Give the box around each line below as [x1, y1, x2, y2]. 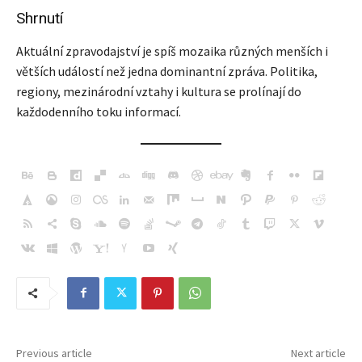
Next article [290, 345, 346, 360]
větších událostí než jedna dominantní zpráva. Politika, [16, 62, 318, 79]
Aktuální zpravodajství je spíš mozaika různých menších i [16, 42, 328, 59]
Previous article [16, 345, 92, 360]
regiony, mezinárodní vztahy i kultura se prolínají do [16, 82, 301, 99]
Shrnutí [16, 8, 63, 27]
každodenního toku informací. [16, 103, 181, 120]
